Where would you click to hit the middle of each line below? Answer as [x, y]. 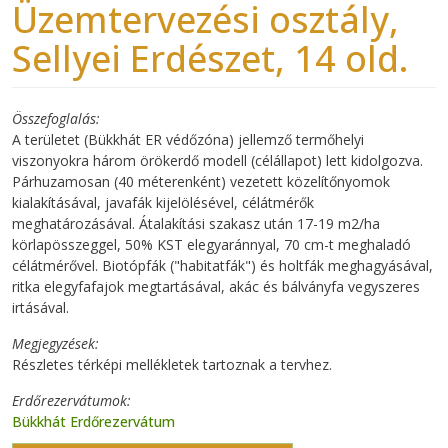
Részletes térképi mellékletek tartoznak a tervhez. [172, 364]
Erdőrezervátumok [69, 400]
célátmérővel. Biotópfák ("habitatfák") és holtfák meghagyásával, [222, 265]
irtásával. [40, 307]
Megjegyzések [53, 343]
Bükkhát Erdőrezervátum [93, 421]
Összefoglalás [54, 118]
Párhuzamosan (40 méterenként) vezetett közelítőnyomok [201, 181]
